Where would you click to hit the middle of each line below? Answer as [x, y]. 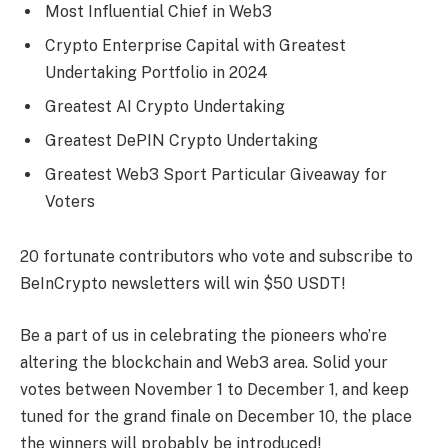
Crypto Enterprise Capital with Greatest [195, 45]
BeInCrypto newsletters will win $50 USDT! [182, 284]
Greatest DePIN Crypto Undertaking [183, 140]
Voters [70, 201]
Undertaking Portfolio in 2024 [158, 72]
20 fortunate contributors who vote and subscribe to [216, 257]
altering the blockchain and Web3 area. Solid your [204, 363]
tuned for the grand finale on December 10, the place [216, 417]
